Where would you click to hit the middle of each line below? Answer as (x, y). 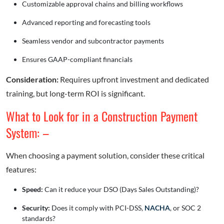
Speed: (32, 189)
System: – (27, 133)
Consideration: (32, 79)
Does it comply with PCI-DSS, (97, 208)
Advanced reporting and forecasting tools (86, 22)
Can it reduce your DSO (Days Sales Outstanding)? (121, 189)
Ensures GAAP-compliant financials (77, 59)
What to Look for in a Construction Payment (102, 116)
